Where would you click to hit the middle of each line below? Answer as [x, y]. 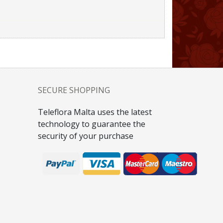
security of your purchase [86, 136]
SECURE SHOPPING [74, 90]
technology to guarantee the [92, 124]
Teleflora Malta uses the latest [95, 112]
